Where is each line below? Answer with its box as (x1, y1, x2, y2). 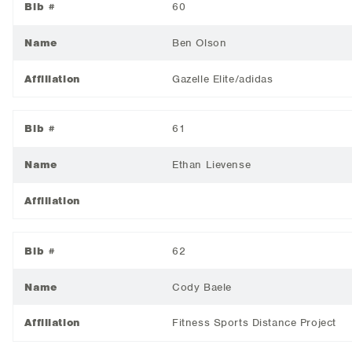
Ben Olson (172, 35, 227, 49)
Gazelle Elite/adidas (172, 71, 273, 86)
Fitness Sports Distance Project (172, 316, 336, 330)
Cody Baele (172, 280, 232, 294)
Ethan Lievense (172, 158, 251, 172)
